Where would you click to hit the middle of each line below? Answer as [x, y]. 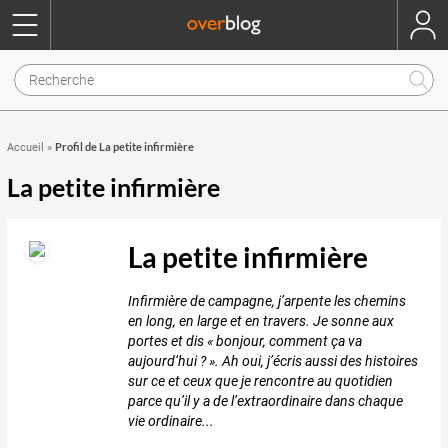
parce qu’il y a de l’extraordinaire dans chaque [266, 401]
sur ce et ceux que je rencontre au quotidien [261, 381]
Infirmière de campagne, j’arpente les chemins [267, 301]
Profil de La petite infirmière [124, 146]
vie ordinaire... [171, 421]
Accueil [25, 147]
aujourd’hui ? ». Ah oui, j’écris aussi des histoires [273, 361]
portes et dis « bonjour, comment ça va [245, 341]
